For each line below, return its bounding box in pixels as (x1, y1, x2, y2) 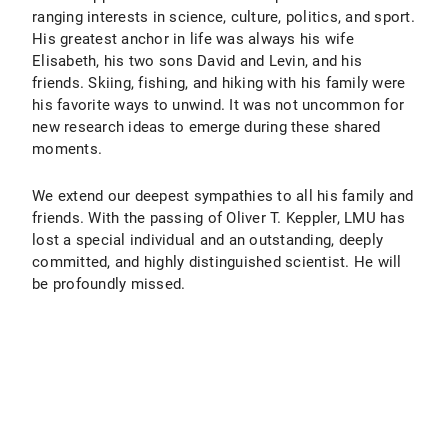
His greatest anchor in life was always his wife (32, 30, 354, 48)
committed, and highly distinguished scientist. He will (32, 253, 402, 271)
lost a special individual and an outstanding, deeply (32, 231, 383, 249)
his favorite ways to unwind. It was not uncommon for (32, 96, 404, 114)
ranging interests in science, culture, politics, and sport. (32, 8, 415, 26)
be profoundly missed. (32, 275, 186, 293)
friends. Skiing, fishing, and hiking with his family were (32, 74, 406, 92)
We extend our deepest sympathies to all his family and (32, 187, 414, 205)
